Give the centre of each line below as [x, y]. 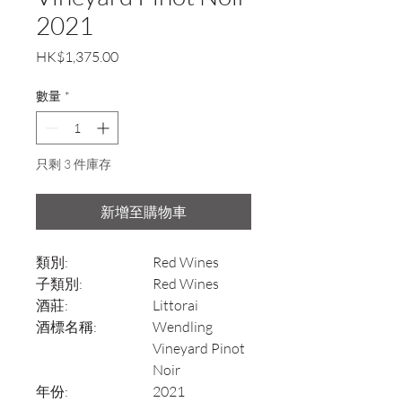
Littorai [175, 306]
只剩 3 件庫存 [74, 164]
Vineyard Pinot [199, 349]
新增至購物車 [144, 212]
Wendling [183, 327]
